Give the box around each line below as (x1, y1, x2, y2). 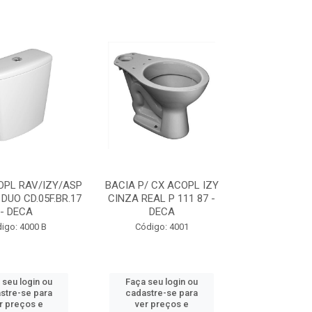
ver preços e (134, 299, 189, 309)
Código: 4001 (134, 221, 189, 232)
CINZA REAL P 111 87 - (108, 192, 216, 205)
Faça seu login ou (125, 276, 198, 287)
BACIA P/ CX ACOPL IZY (104, 179, 219, 192)
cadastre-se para (125, 288, 198, 298)
